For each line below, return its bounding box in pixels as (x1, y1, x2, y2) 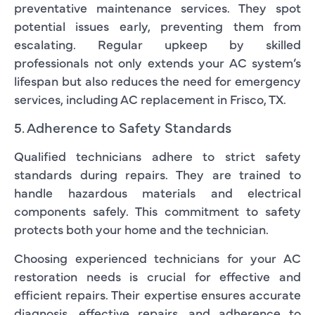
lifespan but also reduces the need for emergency (14, 71, 301, 89)
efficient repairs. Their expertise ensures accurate (14, 285, 301, 303)
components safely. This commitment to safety (14, 201, 301, 219)
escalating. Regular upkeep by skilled (14, 34, 301, 53)
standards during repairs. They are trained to (14, 165, 301, 183)
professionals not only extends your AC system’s (14, 53, 301, 71)
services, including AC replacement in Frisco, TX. (14, 89, 286, 108)
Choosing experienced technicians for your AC (14, 248, 301, 266)
